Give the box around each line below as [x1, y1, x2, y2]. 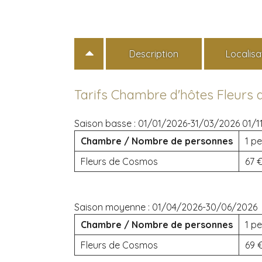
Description [129, 47, 178, 60]
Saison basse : [74, 117, 138, 129]
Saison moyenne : [74, 201, 152, 213]
